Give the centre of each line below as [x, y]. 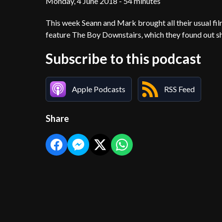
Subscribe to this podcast [123, 58]
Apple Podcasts [99, 89]
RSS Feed [179, 89]
